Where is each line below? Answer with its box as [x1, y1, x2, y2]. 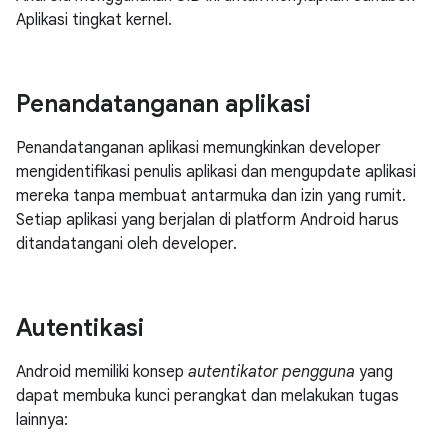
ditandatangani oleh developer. [16, 234, 237, 254]
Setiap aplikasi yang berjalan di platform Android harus [16, 210, 399, 230]
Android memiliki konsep [16, 362, 188, 382]
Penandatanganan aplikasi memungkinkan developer [16, 138, 381, 158]
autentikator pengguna [188, 362, 355, 382]
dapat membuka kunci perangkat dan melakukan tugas [16, 386, 399, 406]
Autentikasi [16, 313, 144, 343]
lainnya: [16, 410, 68, 430]
